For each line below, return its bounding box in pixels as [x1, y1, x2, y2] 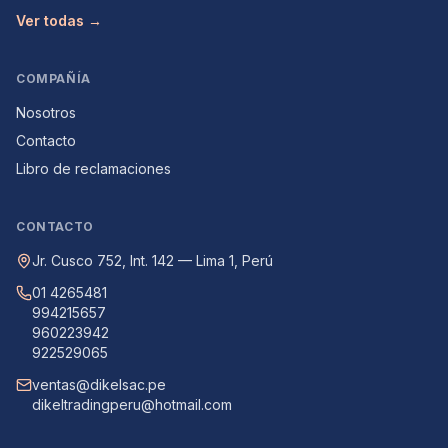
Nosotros [16, 104, 76, 121]
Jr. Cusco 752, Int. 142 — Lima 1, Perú [32, 252, 273, 269]
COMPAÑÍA [16, 71, 91, 86]
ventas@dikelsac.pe [32, 376, 166, 393]
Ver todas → [16, 12, 102, 29]
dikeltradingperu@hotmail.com [32, 396, 232, 413]
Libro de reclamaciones [16, 160, 171, 177]
